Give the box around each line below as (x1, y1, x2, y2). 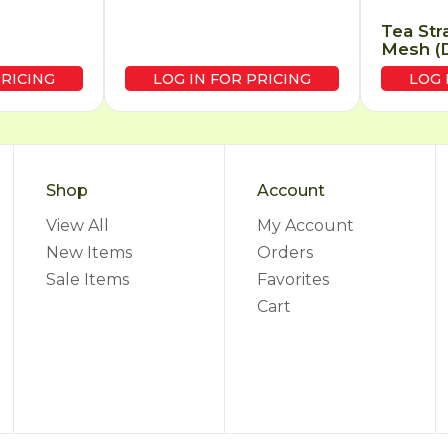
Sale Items (46, 269, 130, 289)
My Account (256, 215, 354, 235)
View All (46, 215, 110, 235)
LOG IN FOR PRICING (153, 69, 312, 88)
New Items (46, 242, 133, 262)
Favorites (256, 269, 329, 289)
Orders (256, 242, 313, 262)
